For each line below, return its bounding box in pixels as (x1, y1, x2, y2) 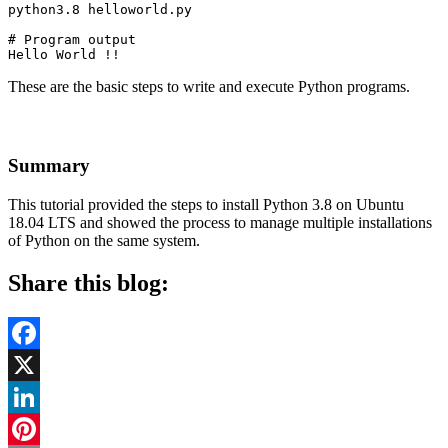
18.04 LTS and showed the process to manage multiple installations (8, 214, 432, 232)
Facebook (8, 355, 70, 373)
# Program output (8, 31, 136, 47)
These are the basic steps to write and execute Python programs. (8, 77, 410, 95)
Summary (8, 155, 90, 177)
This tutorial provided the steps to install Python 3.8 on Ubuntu (8, 196, 404, 214)
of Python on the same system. (8, 232, 200, 250)
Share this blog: (8, 269, 169, 296)
